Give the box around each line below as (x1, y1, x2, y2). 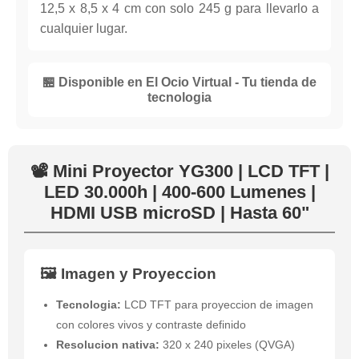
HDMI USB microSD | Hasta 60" (50, 203, 309, 224)
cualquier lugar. (40, 22, 127, 36)
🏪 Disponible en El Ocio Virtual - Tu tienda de (42, 75, 317, 90)
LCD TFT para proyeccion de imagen (121, 298, 313, 312)
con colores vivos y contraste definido (56, 318, 246, 332)
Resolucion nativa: (56, 338, 159, 352)
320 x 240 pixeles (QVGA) (159, 338, 295, 352)
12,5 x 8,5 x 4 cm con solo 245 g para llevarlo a (40, 2, 319, 16)
